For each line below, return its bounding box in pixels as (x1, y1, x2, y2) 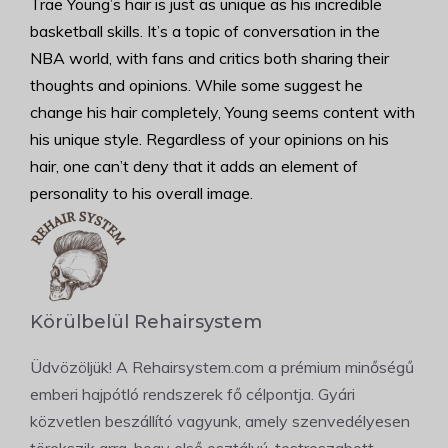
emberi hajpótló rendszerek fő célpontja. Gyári (30, 384, 355, 405)
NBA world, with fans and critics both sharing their (30, 48, 389, 69)
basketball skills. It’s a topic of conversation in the (30, 21, 380, 42)
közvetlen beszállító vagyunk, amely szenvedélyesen (30, 411, 410, 432)
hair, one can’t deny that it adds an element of (30, 156, 358, 177)
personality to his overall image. (30, 183, 253, 204)
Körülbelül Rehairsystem (30, 311, 262, 334)
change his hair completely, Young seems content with (30, 102, 415, 123)
